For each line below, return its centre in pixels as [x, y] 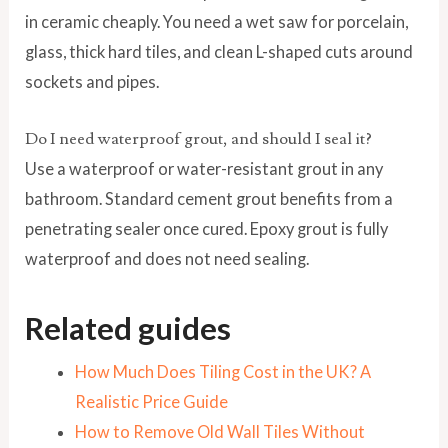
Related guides [128, 327]
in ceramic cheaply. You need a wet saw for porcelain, [217, 22]
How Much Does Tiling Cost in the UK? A [222, 371]
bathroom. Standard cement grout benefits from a [209, 198]
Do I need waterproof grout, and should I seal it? [199, 138]
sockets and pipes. [92, 82]
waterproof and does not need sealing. [167, 258]
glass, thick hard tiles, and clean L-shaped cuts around [219, 52]
